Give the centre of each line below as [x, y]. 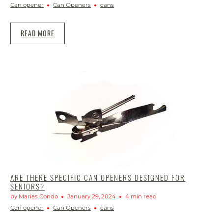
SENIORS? [28, 186]
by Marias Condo [34, 196]
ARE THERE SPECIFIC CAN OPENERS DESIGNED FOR [98, 177]
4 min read [141, 196]
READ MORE [38, 33]
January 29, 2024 [92, 196]
